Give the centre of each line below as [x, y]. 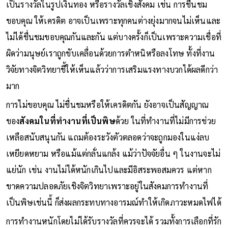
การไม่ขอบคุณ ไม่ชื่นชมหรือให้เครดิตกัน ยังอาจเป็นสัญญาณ [107, 104]
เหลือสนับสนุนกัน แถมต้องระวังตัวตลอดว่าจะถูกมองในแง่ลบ [108, 137]
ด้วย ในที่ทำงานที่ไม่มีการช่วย [166, 121]
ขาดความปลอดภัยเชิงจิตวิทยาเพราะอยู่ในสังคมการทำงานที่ [107, 186]
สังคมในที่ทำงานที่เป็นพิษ [67, 121]
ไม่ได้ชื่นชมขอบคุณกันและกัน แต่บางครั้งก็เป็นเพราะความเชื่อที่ [114, 37]
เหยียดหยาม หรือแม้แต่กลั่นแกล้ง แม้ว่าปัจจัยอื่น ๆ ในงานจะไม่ [113, 153]
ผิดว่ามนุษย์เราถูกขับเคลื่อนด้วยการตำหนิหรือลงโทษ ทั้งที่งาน [110, 53]
